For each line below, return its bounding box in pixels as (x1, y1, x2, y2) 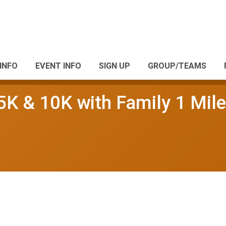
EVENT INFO (35, 61, 81, 71)
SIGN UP (99, 61, 130, 71)
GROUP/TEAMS (148, 61, 206, 71)
